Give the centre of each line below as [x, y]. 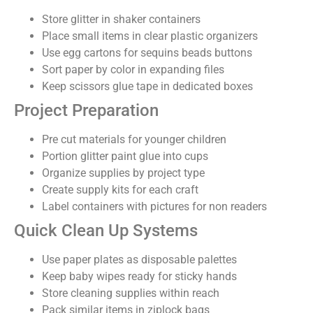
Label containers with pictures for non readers [154, 206]
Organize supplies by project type [123, 173]
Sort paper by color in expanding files [133, 69]
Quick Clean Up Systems [106, 230]
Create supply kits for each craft [120, 189]
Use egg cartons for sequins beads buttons [147, 52]
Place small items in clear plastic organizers [150, 36]
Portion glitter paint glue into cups [125, 156]
